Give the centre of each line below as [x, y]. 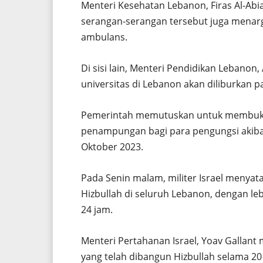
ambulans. [104, 37]
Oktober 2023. [112, 146]
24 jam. [97, 209]
